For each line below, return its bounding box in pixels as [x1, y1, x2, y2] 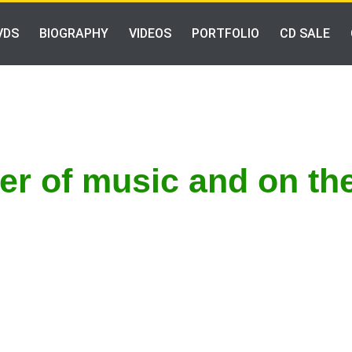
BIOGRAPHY [38, 26, 108, 41]
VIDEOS [128, 26, 171, 41]
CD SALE [279, 26, 330, 41]
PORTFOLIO [191, 26, 259, 41]
